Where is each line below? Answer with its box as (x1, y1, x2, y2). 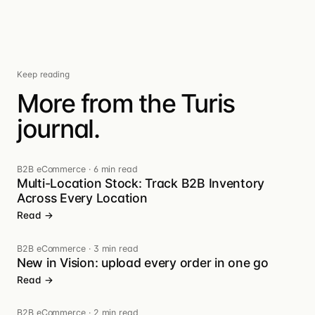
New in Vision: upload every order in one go (17, 255, 269, 270)
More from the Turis (17, 88, 236, 120)
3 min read (93, 243, 139, 254)
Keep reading (17, 70, 70, 80)
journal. (17, 113, 100, 145)
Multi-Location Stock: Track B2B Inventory (17, 176, 265, 191)
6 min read (93, 164, 138, 175)
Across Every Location (17, 191, 148, 206)
